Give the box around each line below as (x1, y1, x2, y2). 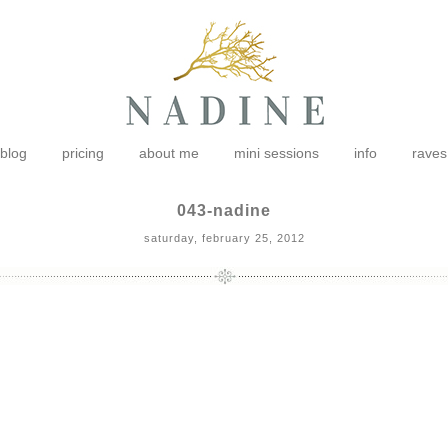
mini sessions (233, 145, 319, 161)
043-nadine (177, 202, 271, 219)
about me (138, 145, 199, 161)
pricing (61, 145, 104, 161)
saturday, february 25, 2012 (143, 232, 305, 245)
